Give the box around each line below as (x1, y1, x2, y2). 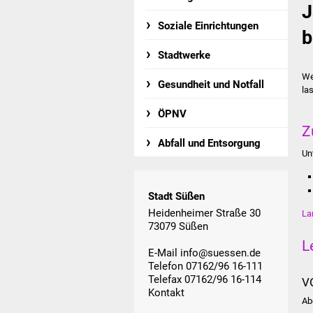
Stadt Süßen (148, 190, 205, 203)
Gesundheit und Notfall (158, 78, 265, 91)
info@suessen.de (180, 246, 261, 259)
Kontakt (148, 286, 184, 299)
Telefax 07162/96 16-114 (148, 272, 261, 286)
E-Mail (148, 246, 180, 259)
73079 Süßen (148, 219, 208, 233)
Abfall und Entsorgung (158, 137, 261, 150)
